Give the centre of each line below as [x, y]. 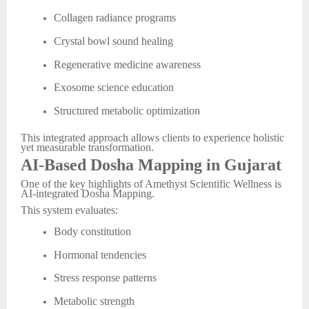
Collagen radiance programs [115, 18]
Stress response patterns [105, 278]
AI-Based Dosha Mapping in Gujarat [151, 165]
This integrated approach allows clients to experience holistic [152, 138]
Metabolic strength [94, 301]
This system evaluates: [69, 210]
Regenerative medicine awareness [127, 64]
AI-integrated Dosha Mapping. [88, 193]
